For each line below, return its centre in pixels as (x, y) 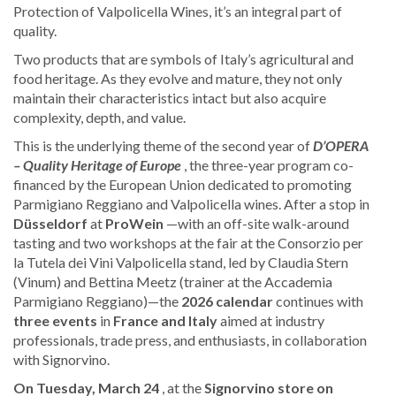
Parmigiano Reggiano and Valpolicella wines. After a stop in (191, 204)
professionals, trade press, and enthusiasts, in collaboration (190, 340)
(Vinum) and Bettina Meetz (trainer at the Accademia (173, 282)
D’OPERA (341, 146)
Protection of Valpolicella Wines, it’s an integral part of (178, 11)
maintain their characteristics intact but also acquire (170, 98)
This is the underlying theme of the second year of (163, 146)
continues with (318, 301)
